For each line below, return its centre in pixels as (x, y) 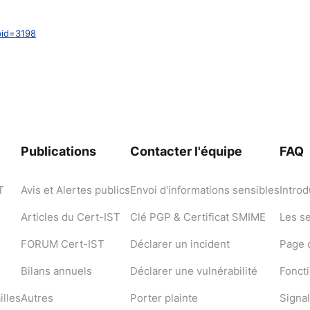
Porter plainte (164, 298)
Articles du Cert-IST (71, 217)
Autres (37, 298)
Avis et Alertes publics (75, 190)
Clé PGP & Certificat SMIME (198, 217)
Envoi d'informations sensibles (205, 190)
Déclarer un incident (180, 244)
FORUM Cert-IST (63, 244)
